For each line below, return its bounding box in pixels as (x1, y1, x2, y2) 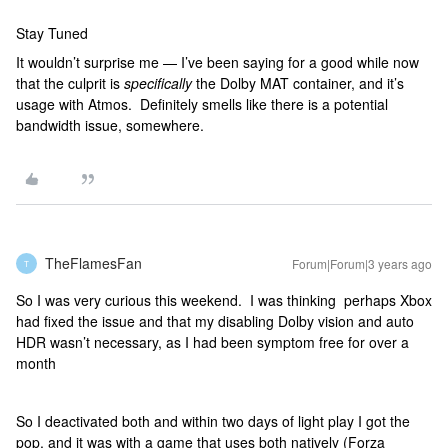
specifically (124, 73, 192, 93)
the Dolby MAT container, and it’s (192, 73, 404, 93)
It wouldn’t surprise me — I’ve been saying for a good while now (16, 52, 419, 72)
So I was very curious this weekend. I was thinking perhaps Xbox (16, 290, 432, 310)
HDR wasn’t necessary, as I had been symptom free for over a (16, 332, 409, 352)
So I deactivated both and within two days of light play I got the (16, 411, 410, 431)
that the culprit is (16, 73, 124, 93)
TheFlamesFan (45, 253, 142, 273)
